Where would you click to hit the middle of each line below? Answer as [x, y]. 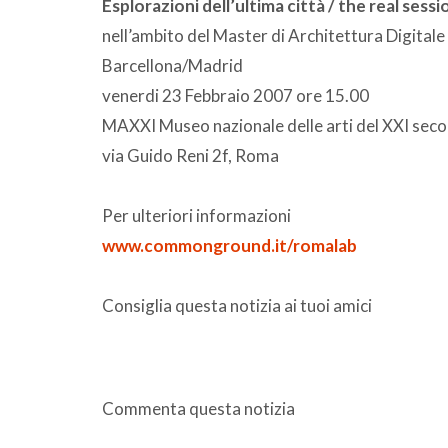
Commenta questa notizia [198, 408]
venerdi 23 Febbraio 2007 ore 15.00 [235, 95]
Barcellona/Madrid [172, 65]
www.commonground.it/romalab [229, 245]
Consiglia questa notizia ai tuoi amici [237, 305]
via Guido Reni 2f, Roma [190, 155]
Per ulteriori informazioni [196, 215]
